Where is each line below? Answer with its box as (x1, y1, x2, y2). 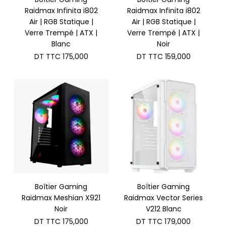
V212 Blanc (145, 204, 182, 214)
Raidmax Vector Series (124, 193, 203, 203)
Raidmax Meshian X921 (22, 193, 101, 203)
